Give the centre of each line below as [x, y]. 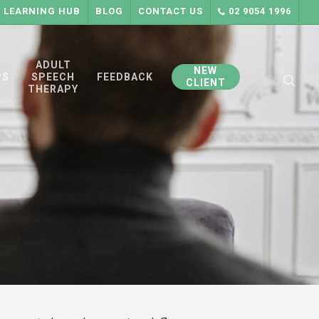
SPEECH [53, 77]
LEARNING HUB [42, 11]
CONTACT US [171, 11]
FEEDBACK [125, 77]
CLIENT [205, 83]
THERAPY [53, 89]
